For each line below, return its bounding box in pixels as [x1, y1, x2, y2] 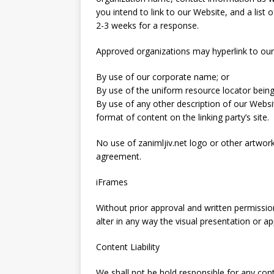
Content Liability [96, 241, 160, 253]
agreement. [96, 150, 141, 162]
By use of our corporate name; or [96, 71, 229, 83]
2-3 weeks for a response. [96, 20, 199, 31]
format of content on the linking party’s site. [96, 111, 269, 123]
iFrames [96, 176, 128, 188]
